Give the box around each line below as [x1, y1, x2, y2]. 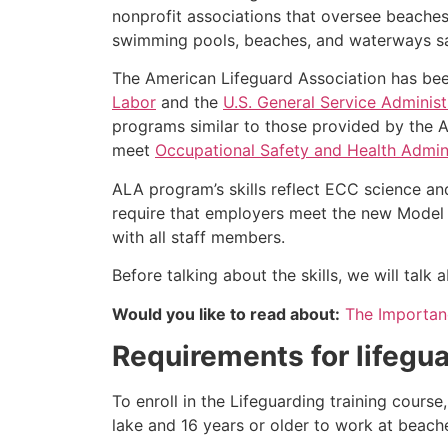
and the [156, 92, 223, 113]
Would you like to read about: [112, 303, 340, 324]
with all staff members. [112, 226, 285, 247]
